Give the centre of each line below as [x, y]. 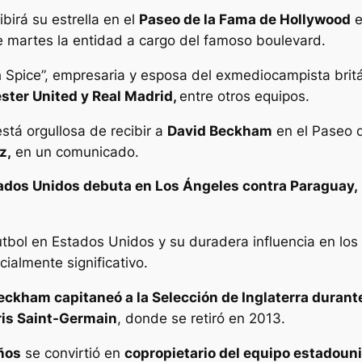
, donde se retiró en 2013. [201, 318]
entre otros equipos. [244, 96]
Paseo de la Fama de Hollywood [245, 19]
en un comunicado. [75, 152]
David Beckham [220, 130]
